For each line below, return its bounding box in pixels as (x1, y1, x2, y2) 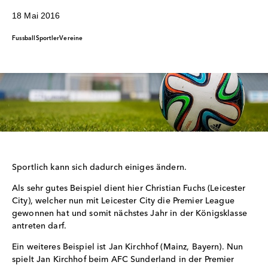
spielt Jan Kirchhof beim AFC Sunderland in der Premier (12, 255, 234, 264)
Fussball (12, 35, 36, 41)
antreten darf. (12, 221, 66, 230)
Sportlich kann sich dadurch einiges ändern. (12, 163, 187, 172)
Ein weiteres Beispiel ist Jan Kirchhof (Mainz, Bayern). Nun (12, 242, 243, 251)
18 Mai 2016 (12, 10, 60, 20)
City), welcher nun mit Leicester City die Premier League (12, 196, 234, 205)
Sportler (35, 35, 60, 41)
